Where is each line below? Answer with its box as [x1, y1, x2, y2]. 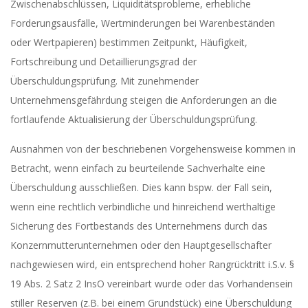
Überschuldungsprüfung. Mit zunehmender [10, 74, 199, 87]
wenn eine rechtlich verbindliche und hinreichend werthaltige [10, 200, 276, 213]
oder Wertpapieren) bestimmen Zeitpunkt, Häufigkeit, [10, 36, 247, 49]
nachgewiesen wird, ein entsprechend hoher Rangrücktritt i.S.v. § [10, 258, 294, 271]
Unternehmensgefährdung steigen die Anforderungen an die [10, 93, 277, 107]
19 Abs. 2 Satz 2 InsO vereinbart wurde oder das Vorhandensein [10, 277, 293, 290]
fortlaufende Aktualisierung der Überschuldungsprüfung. [10, 113, 257, 126]
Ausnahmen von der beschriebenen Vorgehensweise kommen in [10, 142, 296, 155]
